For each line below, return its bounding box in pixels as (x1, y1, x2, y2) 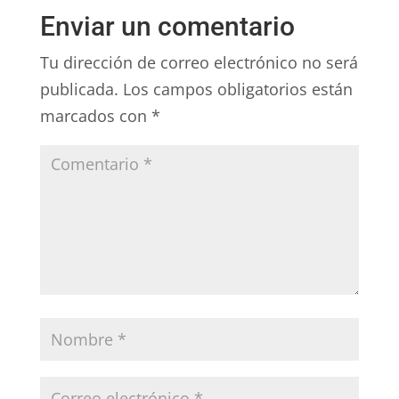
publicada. (39, 77, 118, 100)
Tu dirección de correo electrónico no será (39, 51, 358, 73)
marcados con (39, 104, 151, 126)
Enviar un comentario (39, 10, 295, 42)
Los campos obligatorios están (122, 77, 353, 100)
